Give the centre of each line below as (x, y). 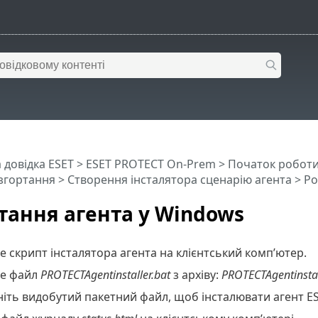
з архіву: (196, 274)
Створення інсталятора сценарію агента (179, 180)
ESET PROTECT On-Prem (150, 164)
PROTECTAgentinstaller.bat (105, 274)
